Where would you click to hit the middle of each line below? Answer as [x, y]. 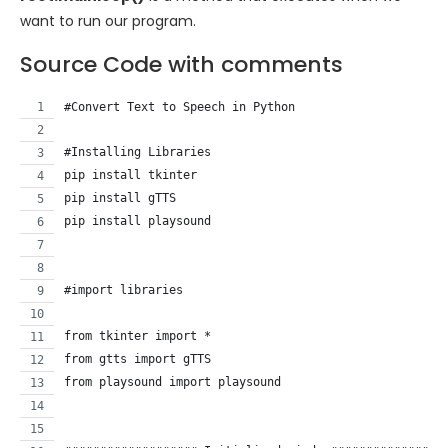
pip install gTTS [120, 197]
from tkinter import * [137, 335]
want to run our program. [108, 20]
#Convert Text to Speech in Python [179, 106]
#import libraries [123, 289]
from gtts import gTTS [137, 358]
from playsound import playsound [172, 381]
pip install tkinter [130, 174]
